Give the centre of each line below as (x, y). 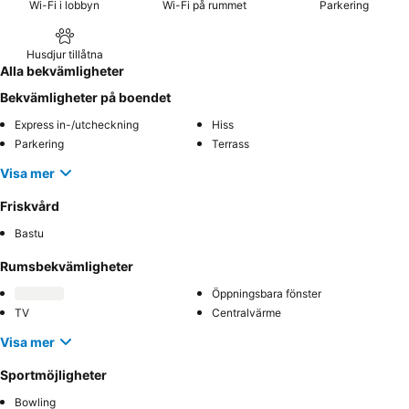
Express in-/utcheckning (77, 125)
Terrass (231, 144)
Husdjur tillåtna (64, 54)
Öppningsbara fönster (267, 294)
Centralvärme (246, 313)
